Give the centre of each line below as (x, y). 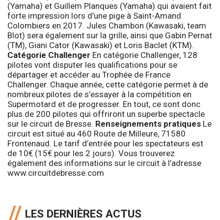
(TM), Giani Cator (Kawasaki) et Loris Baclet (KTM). (101, 45)
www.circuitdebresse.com (56, 173)
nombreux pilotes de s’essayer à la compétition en (99, 94)
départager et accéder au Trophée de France (89, 74)
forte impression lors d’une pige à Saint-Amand (94, 15)
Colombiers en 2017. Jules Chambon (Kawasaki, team (107, 25)
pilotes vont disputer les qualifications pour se (92, 65)
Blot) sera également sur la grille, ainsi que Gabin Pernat (110, 35)
